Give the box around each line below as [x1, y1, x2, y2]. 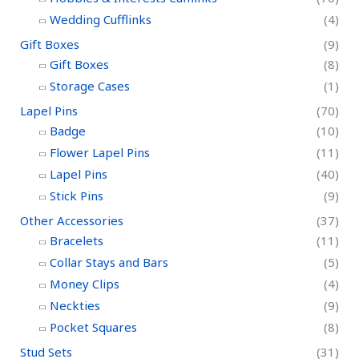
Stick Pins [50, 187, 103, 204]
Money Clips [50, 275, 119, 292]
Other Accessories [20, 212, 123, 228]
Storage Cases [50, 77, 130, 94]
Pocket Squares [50, 318, 137, 335]
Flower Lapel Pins [50, 143, 150, 160]
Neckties [50, 296, 100, 313]
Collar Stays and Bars [50, 253, 168, 270]
